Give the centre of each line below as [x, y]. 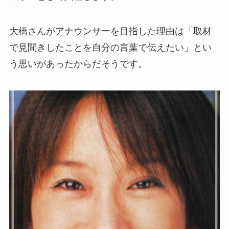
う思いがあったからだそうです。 [78, 64]
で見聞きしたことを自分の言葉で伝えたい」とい [110, 48]
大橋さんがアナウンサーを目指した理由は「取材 [110, 31]
